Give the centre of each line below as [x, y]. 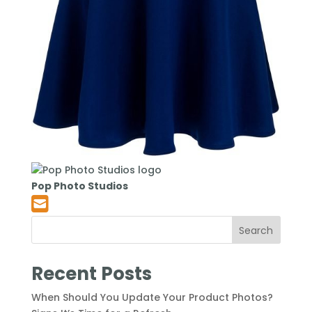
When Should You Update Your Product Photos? [152, 297]
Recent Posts [91, 273]
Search [256, 230]
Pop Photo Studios [79, 186]
